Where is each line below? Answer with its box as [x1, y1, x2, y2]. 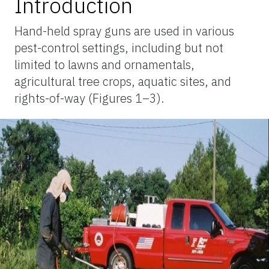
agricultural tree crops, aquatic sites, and [14, 73, 231, 89]
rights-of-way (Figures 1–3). [14, 89, 165, 106]
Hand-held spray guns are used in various [14, 22, 234, 39]
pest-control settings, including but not [14, 39, 223, 56]
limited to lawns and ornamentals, [14, 56, 195, 73]
